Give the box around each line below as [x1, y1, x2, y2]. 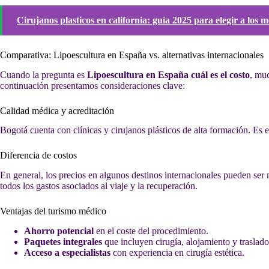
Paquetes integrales [24, 236, 102, 247]
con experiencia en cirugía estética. [110, 247, 244, 258]
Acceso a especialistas [24, 247, 110, 258]
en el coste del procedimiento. [94, 225, 208, 236]
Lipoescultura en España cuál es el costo [87, 69, 250, 80]
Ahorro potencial [24, 225, 94, 236]
